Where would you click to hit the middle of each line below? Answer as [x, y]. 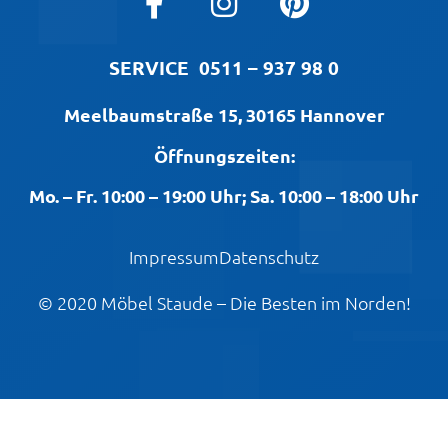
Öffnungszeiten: [224, 155]
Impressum [174, 256]
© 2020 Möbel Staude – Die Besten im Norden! [224, 302]
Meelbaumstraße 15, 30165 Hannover [224, 115]
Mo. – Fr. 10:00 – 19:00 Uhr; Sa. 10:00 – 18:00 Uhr [224, 196]
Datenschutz [269, 256]
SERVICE [154, 68]
